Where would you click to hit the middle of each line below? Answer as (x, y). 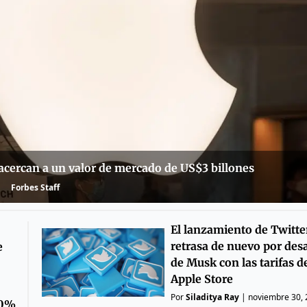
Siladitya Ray (212, 297)
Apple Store (201, 279)
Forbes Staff (36, 187)
